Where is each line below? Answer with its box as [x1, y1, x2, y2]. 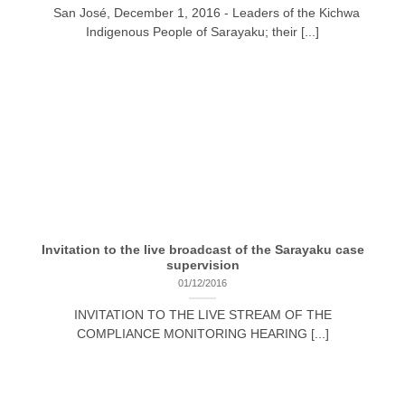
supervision [165, 259, 240, 273]
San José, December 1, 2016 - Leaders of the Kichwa [45, 6, 360, 21]
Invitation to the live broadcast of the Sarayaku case [41, 243, 364, 258]
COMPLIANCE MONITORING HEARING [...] [76, 326, 329, 341]
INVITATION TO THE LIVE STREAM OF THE [73, 307, 332, 322]
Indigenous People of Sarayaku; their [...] [86, 25, 319, 40]
